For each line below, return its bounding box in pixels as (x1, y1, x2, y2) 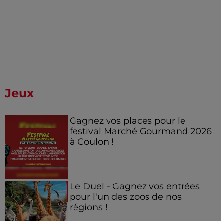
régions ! (69, 202, 108, 213)
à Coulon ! (69, 136, 114, 147)
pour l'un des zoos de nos (69, 191, 182, 202)
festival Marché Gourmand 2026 (69, 126, 212, 136)
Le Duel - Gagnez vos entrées (69, 181, 200, 192)
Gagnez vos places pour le (69, 115, 185, 126)
